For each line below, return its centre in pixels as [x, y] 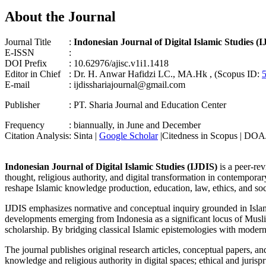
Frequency [25, 125]
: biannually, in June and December [135, 125]
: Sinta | [84, 135]
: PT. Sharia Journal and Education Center [149, 104]
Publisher [22, 104]
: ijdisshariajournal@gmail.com [127, 84]
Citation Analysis [37, 135]
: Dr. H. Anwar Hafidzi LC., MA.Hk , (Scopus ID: [165, 74]
